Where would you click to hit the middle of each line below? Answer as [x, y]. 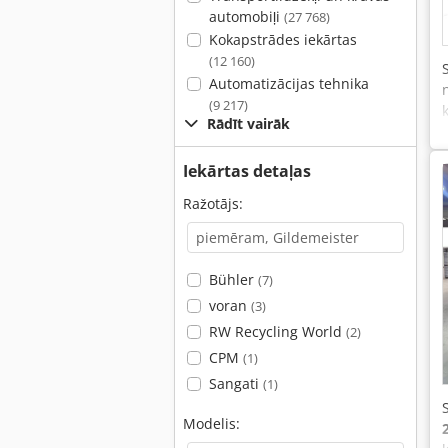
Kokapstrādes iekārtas [282, 39]
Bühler [233, 279]
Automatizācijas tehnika [288, 83]
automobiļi [246, 16]
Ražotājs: [213, 203]
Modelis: [211, 423]
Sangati [235, 383]
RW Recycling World [277, 331]
